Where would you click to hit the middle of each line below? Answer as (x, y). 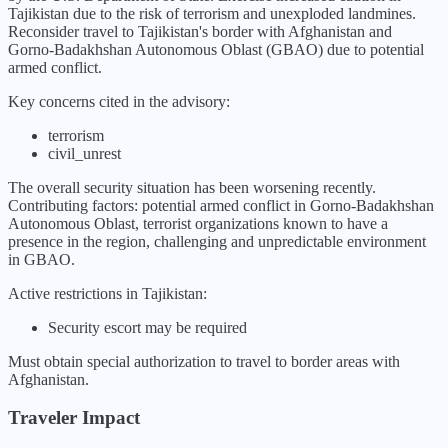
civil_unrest (84, 153)
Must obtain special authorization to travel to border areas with (204, 361)
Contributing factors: (75, 205)
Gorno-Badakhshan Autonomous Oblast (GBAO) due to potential (216, 49)
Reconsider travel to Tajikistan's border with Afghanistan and (200, 31)
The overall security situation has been (130, 187)
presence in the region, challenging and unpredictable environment (217, 241)
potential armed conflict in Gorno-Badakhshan (288, 205)
